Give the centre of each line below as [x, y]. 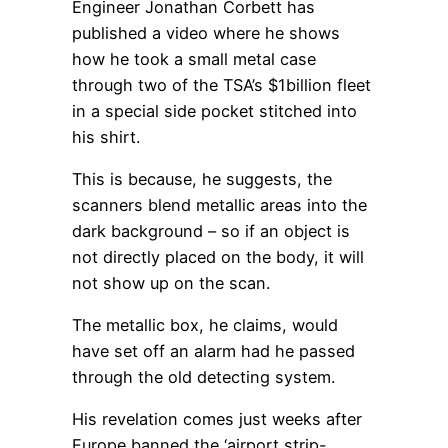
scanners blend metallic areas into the [219, 204]
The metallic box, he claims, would [205, 325]
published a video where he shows [206, 32]
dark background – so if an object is [211, 230]
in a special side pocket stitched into [214, 110]
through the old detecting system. [203, 377]
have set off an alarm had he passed [213, 351]
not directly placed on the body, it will [218, 256]
